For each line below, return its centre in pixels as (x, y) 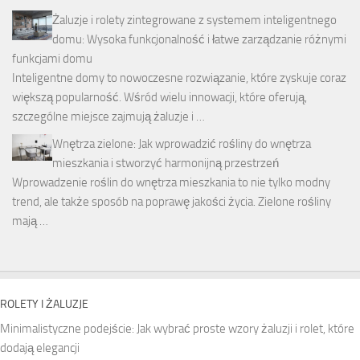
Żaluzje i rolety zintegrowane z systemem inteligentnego (194, 20)
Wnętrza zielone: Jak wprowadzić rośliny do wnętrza (182, 143)
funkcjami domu (52, 58)
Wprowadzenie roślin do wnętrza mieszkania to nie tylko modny (171, 182)
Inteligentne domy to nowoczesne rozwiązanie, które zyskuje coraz (179, 78)
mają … (30, 221)
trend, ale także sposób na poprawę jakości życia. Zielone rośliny (172, 201)
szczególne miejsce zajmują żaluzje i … (108, 116)
